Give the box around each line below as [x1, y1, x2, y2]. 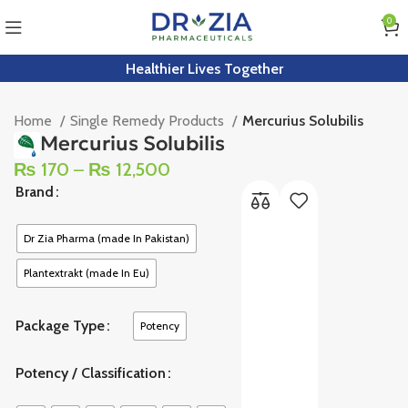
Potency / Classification [15, 363, 167, 382]
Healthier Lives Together [125, 59, 283, 77]
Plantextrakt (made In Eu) [24, 265, 150, 280]
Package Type [15, 317, 106, 335]
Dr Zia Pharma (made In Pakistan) [24, 230, 190, 245]
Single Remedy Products [70, 112, 229, 129]
